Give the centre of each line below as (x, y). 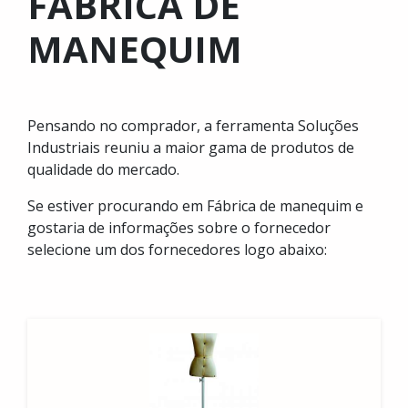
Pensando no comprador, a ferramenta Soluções (193, 126)
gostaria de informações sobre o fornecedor (179, 228)
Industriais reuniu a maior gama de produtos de (191, 148)
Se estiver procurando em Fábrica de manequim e (195, 206)
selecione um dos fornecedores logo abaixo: (177, 250)
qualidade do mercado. (103, 169)
